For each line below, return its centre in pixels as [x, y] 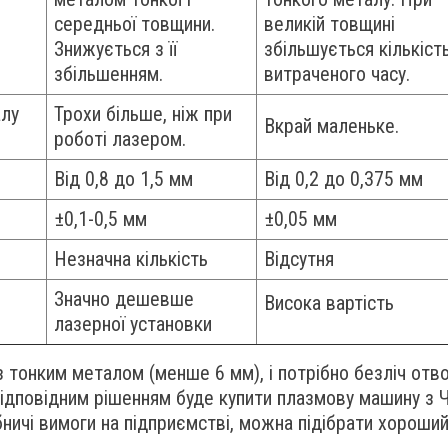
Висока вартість [329, 303]
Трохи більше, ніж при [143, 114]
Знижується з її [115, 49]
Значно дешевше [124, 299]
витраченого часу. [337, 74]
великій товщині [329, 24]
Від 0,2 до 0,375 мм [343, 179]
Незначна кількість [131, 259]
